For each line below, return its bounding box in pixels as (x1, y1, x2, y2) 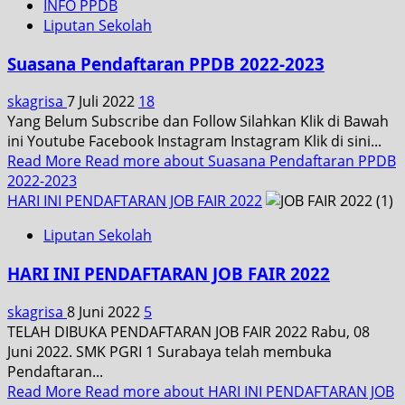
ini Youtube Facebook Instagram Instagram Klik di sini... (7, 131, 381, 152)
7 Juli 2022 (67, 91, 138, 112)
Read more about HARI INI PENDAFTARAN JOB (85, 381, 394, 401)
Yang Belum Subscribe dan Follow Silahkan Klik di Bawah (7, 111, 389, 132)
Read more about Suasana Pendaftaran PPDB (85, 151, 396, 172)
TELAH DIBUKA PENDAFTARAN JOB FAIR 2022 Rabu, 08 (7, 321, 370, 342)
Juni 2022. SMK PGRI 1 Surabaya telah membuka (7, 341, 332, 362)
